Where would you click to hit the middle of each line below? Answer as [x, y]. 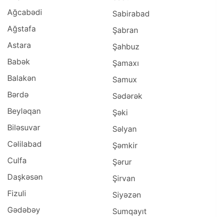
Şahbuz [126, 46]
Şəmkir [125, 145]
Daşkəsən [25, 177]
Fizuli [17, 193]
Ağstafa [22, 28]
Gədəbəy [24, 209]
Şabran [125, 30]
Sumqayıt [130, 211]
